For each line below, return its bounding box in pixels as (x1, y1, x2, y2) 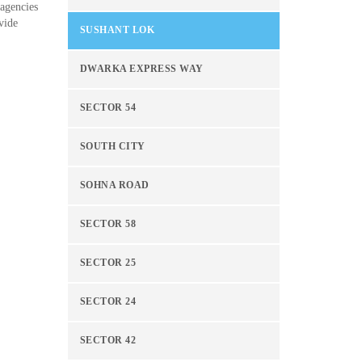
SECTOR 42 (79, 335, 136, 346)
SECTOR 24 (79, 297, 136, 307)
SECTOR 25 (79, 258, 136, 268)
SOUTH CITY (79, 141, 145, 152)
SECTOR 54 (79, 103, 136, 113)
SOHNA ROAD (79, 180, 149, 191)
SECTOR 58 (79, 219, 136, 229)
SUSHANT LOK (79, 25, 154, 36)
